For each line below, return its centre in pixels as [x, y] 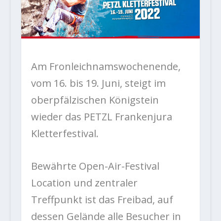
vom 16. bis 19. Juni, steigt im [98, 83]
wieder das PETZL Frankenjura [101, 117]
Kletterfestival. [65, 134]
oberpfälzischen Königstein [95, 100]
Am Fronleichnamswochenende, [106, 67]
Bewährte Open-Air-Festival [95, 166]
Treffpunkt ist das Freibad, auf [102, 200]
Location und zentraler [84, 183]
